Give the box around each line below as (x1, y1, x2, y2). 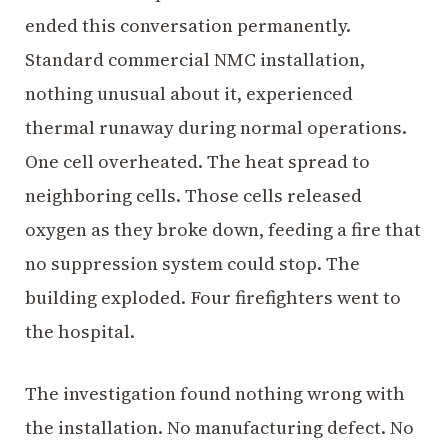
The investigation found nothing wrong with (25, 381, 405, 406)
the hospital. (25, 319, 135, 344)
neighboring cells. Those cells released (25, 183, 362, 208)
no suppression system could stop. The (25, 251, 360, 276)
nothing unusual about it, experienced (25, 81, 353, 106)
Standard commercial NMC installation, (25, 47, 365, 72)
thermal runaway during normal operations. (25, 115, 407, 140)
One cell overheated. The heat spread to (25, 149, 370, 174)
